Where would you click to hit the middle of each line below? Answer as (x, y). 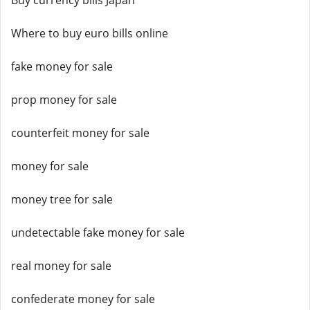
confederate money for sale (83, 299)
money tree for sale (62, 199)
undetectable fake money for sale (98, 232)
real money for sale (61, 266)
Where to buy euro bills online (90, 33)
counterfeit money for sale (80, 133)
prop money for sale (64, 100)
